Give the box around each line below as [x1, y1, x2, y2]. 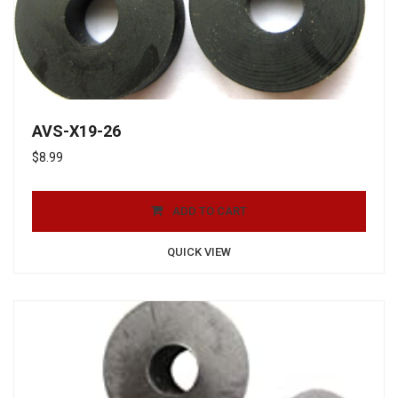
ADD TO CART [172, 203, 247, 218]
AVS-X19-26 [32, 121, 121, 140]
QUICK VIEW [167, 244, 231, 259]
